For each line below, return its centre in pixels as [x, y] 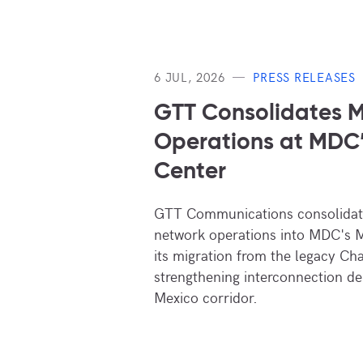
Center [190, 171]
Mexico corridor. [206, 297]
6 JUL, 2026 [190, 77]
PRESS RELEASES [304, 77]
